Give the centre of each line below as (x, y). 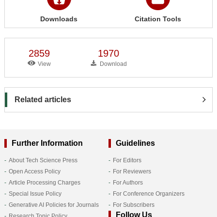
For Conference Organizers (148, 194)
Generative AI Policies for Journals (54, 205)
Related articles (43, 99)
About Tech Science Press (43, 160)
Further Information (47, 143)
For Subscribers (133, 205)
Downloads (59, 19)
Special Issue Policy (35, 194)
